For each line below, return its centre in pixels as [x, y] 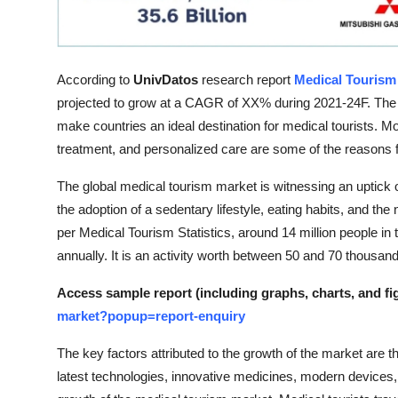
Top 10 [36, 15]
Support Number [70, 102]
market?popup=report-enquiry [151, 316]
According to [93, 80]
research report [246, 80]
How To [40, 59]
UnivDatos [166, 80]
